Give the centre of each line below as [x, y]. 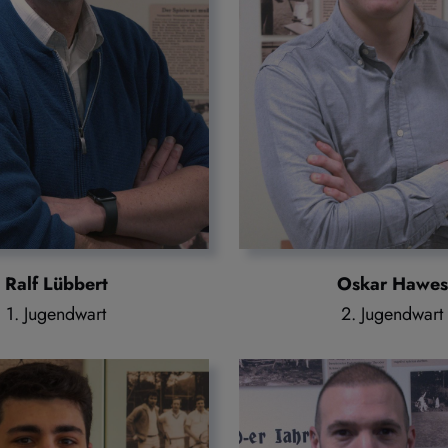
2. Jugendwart [392, 313]
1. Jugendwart [56, 313]
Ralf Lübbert [56, 283]
